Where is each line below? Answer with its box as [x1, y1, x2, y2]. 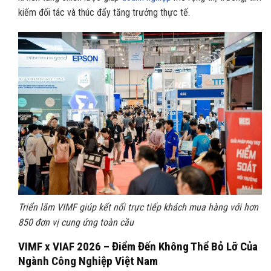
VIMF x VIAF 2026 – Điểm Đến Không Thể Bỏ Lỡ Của [18, 240, 258, 254]
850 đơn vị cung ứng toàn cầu [18, 217, 134, 229]
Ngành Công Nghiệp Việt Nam [18, 254, 158, 269]
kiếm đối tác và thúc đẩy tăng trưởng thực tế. [18, 6, 190, 18]
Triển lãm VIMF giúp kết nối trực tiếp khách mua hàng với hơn [18, 201, 258, 214]
